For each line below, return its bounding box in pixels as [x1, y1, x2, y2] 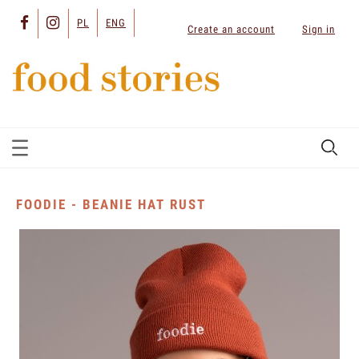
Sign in [302, 22, 335, 35]
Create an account [188, 22, 275, 35]
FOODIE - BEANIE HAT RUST [16, 196, 206, 213]
